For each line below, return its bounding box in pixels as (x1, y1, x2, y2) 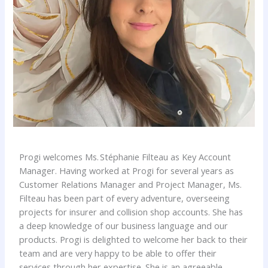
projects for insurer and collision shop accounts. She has (19, 206, 243, 218)
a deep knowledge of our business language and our (19, 220, 229, 232)
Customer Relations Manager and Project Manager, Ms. (19, 178, 242, 191)
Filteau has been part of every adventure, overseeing (19, 192, 230, 205)
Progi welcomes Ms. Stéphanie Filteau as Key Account (19, 151, 232, 163)
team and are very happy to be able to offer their (19, 247, 217, 260)
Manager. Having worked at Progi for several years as (19, 165, 234, 177)
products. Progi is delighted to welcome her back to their (19, 233, 248, 246)
